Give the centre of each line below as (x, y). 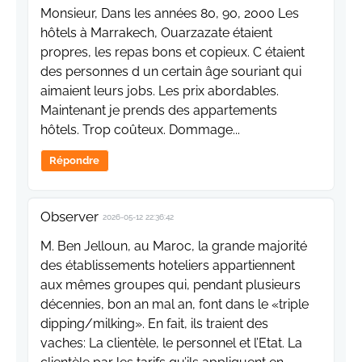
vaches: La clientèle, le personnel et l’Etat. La (171, 343)
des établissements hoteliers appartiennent (168, 266)
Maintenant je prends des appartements (159, 111)
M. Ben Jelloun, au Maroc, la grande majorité (174, 246)
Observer (69, 217)
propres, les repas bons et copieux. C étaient (173, 53)
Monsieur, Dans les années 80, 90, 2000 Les (170, 14)
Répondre (75, 161)
